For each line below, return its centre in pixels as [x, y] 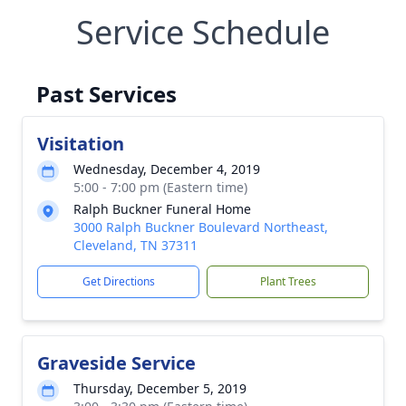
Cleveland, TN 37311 [135, 245]
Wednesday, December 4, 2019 [167, 169]
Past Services [106, 94]
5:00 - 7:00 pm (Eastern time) [160, 187]
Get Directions [118, 281]
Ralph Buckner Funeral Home [162, 209]
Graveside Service [116, 363]
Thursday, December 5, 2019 [160, 388]
